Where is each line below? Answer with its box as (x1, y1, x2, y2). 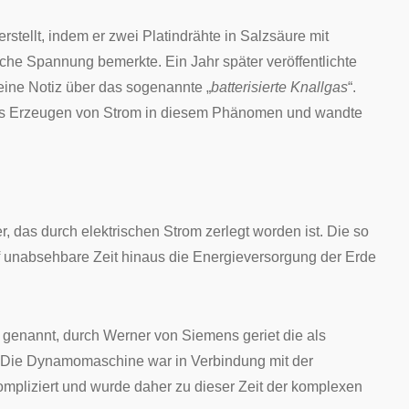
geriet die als (239, 328, 326, 343)
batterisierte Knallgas (211, 79, 348, 95)
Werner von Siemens (103, 328, 239, 343)
